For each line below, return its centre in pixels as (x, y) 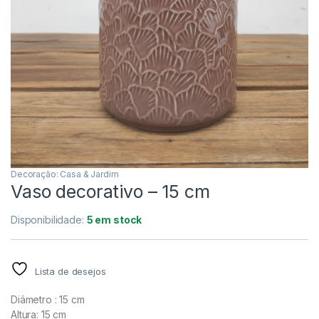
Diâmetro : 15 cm (48, 299)
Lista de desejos (70, 271)
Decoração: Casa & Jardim (65, 174)
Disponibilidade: (49, 219)
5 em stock (114, 219)
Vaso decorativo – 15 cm (110, 191)
